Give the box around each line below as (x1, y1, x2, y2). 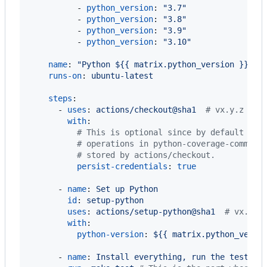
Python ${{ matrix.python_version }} (82, 59, 249, 69)
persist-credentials (77, 161, 167, 171)
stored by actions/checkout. (82, 150, 215, 160)
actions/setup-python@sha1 (96, 206, 225, 216)
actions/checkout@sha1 (96, 104, 206, 114)
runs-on (48, 70, 82, 80)
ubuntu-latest (91, 70, 153, 80)
